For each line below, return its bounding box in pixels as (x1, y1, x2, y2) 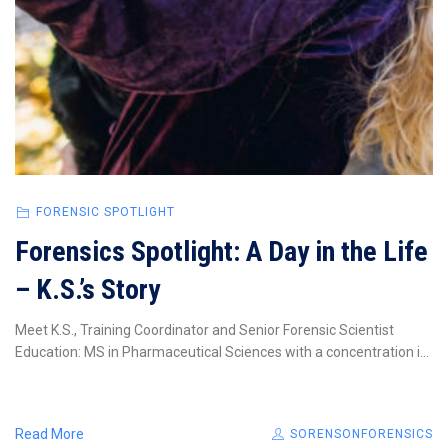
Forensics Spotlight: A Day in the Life (15, 235, 428, 268)
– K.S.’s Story (15, 273, 160, 306)
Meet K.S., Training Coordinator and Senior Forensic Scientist (15, 322, 400, 338)
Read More (15, 426, 84, 442)
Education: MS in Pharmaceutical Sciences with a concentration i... (15, 344, 429, 360)
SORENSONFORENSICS (286, 427, 433, 441)
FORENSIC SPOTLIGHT (35, 205, 175, 219)
